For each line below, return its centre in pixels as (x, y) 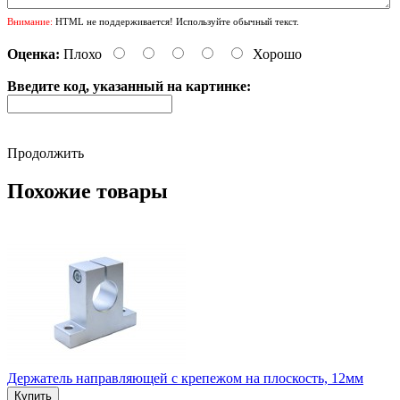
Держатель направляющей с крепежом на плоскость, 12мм (185, 378)
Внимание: (30, 21)
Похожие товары (87, 191)
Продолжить (46, 153)
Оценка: (33, 54)
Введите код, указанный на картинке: (129, 86)
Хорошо (277, 54)
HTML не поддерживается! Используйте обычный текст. (176, 21)
